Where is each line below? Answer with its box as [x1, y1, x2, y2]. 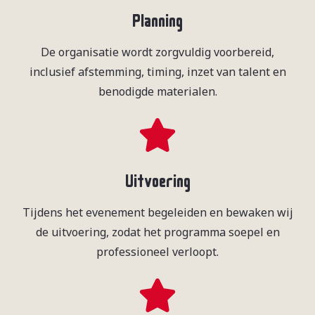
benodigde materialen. [98, 84, 217, 100]
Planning [132, 4, 183, 32]
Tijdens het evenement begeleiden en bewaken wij [22, 205, 293, 221]
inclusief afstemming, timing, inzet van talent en [29, 64, 286, 80]
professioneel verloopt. [96, 244, 219, 260]
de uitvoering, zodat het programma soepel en [35, 224, 280, 240]
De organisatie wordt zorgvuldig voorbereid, [41, 44, 274, 60]
